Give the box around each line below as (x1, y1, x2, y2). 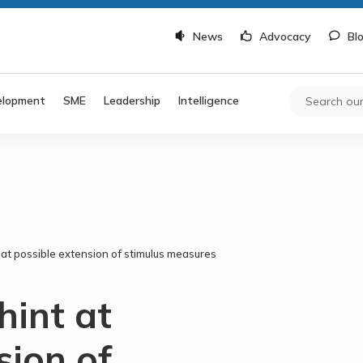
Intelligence (178, 92, 240, 108)
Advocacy (258, 29, 311, 44)
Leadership (104, 92, 161, 108)
